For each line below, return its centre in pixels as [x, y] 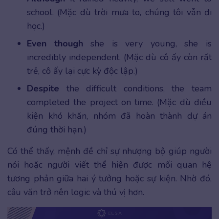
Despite [43, 89]
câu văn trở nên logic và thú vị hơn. [76, 192]
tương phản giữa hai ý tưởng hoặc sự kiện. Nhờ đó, [109, 179]
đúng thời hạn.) [57, 130]
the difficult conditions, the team [135, 89]
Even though [55, 44]
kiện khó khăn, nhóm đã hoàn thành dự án [119, 116]
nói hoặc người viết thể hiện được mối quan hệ [109, 165]
